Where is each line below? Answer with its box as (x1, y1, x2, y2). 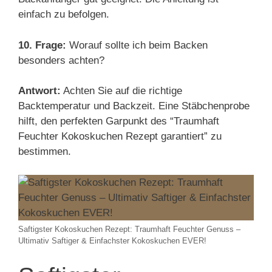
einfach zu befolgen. (18, 8, 109, 20)
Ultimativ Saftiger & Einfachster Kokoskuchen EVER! (18, 236, 206, 245)
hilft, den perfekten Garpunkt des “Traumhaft (18, 115, 219, 127)
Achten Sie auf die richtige (61, 85, 182, 97)
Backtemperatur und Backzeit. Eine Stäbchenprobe (18, 100, 250, 112)
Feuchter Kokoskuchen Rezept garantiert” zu (18, 131, 222, 142)
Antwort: (18, 85, 61, 97)
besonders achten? (18, 54, 104, 66)
